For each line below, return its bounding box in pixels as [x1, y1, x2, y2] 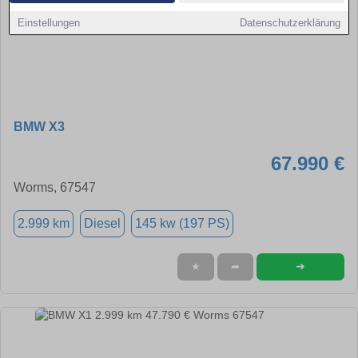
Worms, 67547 [14, 180, 96, 194]
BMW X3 [14, 119, 65, 133]
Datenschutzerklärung [239, 17, 340, 29]
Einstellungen [18, 17, 81, 29]
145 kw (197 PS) [135, 216, 229, 230]
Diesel [84, 216, 121, 230]
